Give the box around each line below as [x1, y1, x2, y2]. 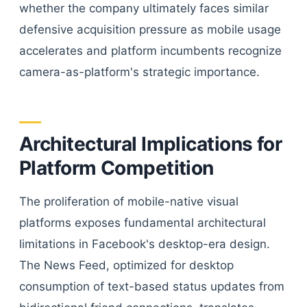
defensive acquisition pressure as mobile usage [19, 23, 281, 36]
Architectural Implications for [19, 132, 282, 156]
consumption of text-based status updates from [19, 280, 284, 293]
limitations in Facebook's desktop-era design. [19, 237, 270, 251]
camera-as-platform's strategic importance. [19, 65, 260, 79]
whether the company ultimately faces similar [19, 1, 269, 15]
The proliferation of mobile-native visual [19, 195, 238, 208]
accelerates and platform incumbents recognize [19, 44, 282, 58]
